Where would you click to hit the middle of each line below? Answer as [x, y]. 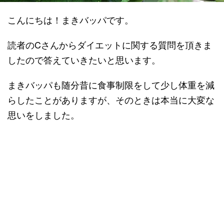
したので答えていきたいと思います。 [84, 59]
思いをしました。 [43, 114]
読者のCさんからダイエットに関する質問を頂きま [110, 44]
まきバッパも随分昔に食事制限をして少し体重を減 [111, 84]
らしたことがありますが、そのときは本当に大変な [111, 99]
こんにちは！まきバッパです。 [70, 19]
